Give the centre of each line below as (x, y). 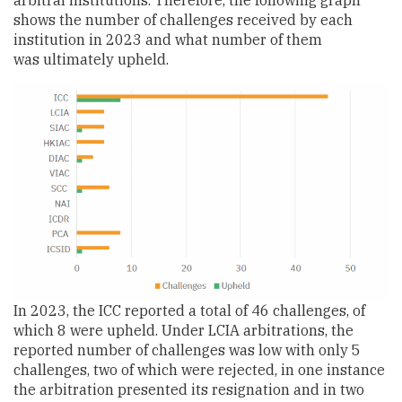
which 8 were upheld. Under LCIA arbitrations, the (184, 331)
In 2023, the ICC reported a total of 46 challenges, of (189, 311)
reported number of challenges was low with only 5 (187, 350)
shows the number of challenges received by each (183, 19)
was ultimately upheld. (91, 59)
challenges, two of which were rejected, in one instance (199, 370)
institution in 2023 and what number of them (168, 39)
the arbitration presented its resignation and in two (189, 390)
